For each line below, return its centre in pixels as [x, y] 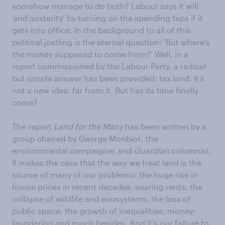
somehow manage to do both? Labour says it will [105, 6]
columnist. [192, 150]
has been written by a [166, 126]
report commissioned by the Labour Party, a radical [109, 66]
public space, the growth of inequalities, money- [104, 211]
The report [33, 126]
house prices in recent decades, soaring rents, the [107, 187]
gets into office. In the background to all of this [101, 30]
